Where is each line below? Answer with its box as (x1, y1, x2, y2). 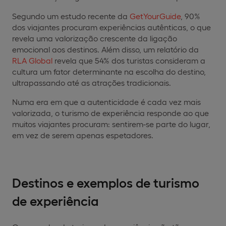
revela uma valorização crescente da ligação (12, 33, 177, 43)
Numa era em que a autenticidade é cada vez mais (12, 96, 201, 106)
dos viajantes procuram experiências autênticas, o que (12, 22, 211, 32)
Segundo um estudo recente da (12, 11, 130, 21)
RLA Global (12, 55, 52, 65)
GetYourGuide (130, 11, 181, 21)
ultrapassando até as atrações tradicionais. (12, 77, 171, 87)
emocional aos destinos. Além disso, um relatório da (12, 44, 199, 54)
